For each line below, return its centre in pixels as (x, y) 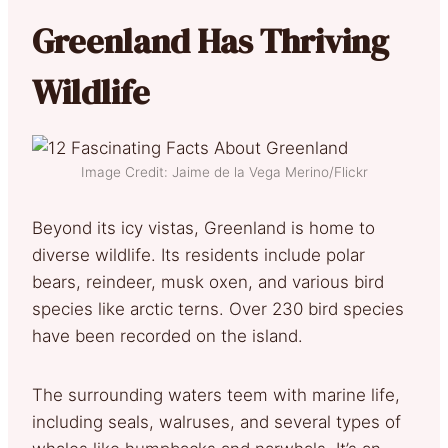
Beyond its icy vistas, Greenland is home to (203, 227)
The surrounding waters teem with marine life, (216, 394)
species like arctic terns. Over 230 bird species (218, 308)
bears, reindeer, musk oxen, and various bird (208, 281)
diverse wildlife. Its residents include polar (198, 254)
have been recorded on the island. (172, 335)
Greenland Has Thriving (210, 40)
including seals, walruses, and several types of (216, 421)
